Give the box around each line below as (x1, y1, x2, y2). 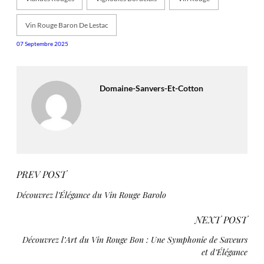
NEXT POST (195, 213, 247, 226)
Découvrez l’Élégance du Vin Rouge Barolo (16, 188, 166, 200)
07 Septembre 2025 (16, 40, 68, 48)
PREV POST (16, 168, 67, 181)
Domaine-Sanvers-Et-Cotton (99, 83, 203, 94)
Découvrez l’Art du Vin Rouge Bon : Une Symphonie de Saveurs (22, 233, 247, 246)
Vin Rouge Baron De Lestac (25, 21, 108, 30)
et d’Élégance (202, 246, 247, 258)
